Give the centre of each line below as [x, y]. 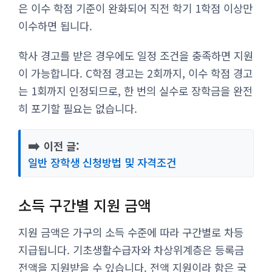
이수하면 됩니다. [55, 25]
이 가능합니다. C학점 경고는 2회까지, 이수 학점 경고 [135, 73]
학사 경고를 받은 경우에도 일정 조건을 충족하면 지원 [136, 55]
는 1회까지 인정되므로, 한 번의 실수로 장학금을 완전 [135, 90]
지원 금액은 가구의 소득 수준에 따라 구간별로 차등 [131, 232]
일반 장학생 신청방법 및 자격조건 [102, 162]
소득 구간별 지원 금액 [85, 205]
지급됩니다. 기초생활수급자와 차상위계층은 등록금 [131, 250]
